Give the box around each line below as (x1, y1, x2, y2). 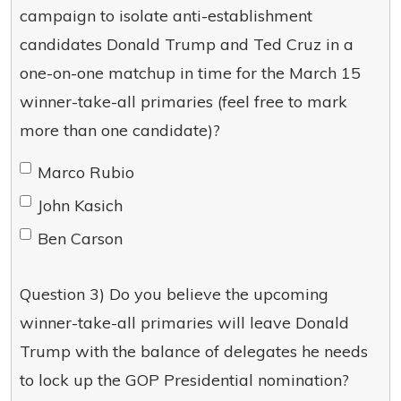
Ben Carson (38, 228, 123, 249)
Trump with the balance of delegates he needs (20, 341, 368, 362)
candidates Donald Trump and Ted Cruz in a (20, 34, 354, 55)
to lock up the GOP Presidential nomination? (20, 370, 349, 390)
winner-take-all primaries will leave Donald (20, 312, 349, 333)
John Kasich (38, 195, 123, 216)
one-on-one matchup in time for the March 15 (20, 63, 361, 83)
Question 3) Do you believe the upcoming (20, 284, 328, 304)
